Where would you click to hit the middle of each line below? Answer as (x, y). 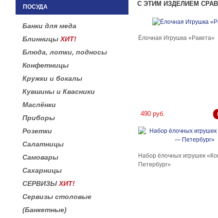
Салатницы (43, 144)
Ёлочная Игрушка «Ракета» (176, 38)
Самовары (40, 157)
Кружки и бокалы (52, 78)
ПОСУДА (35, 7)
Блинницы (41, 39)
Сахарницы (42, 170)
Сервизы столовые (57, 197)
